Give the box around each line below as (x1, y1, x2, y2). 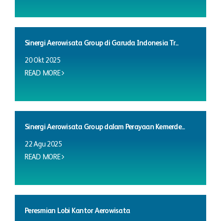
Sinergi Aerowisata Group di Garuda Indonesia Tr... (25, 39, 179, 47)
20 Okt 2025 (25, 56, 61, 64)
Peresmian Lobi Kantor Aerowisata (25, 207, 130, 215)
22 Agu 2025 (25, 140, 62, 148)
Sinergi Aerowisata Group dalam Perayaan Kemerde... (25, 123, 185, 131)
